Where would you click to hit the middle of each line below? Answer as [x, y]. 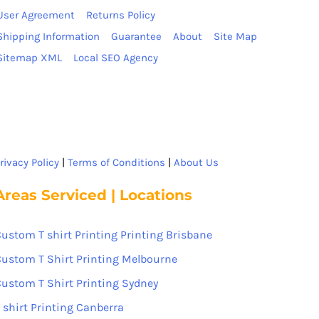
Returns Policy [120, 15]
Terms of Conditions [116, 162]
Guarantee [136, 36]
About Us [196, 162]
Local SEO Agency [115, 57]
